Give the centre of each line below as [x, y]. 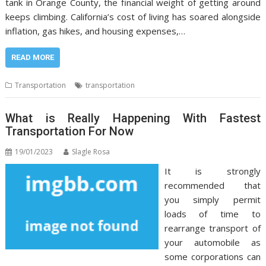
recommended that [212, 185]
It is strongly [212, 171]
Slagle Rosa [91, 151]
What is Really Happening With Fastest [133, 118]
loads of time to [212, 213]
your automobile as [212, 242]
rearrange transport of [212, 228]
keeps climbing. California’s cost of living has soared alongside [133, 17]
